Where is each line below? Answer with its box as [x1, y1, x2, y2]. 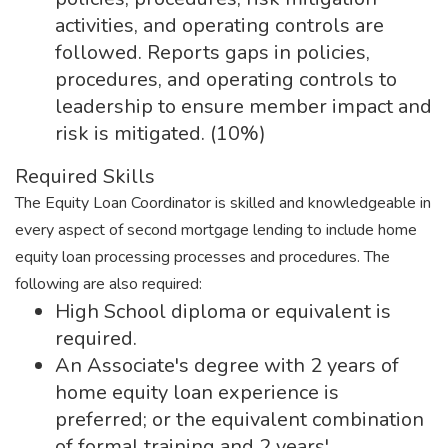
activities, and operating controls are [55, 12, 384, 39]
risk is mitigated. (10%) [55, 120, 266, 147]
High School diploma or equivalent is [55, 298, 391, 325]
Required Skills [15, 163, 155, 190]
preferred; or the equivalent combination [55, 406, 424, 433]
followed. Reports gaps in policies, [55, 39, 370, 66]
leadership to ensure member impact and [55, 93, 432, 120]
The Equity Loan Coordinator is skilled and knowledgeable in [15, 192, 431, 214]
